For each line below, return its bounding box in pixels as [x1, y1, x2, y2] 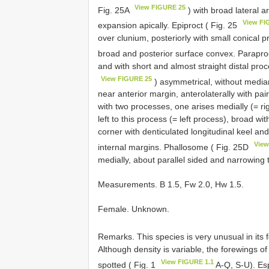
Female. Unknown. [98, 204, 169, 214]
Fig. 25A [98, 5, 131, 15]
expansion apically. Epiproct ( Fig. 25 [98, 20, 240, 30]
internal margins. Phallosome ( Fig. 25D [98, 142, 251, 152]
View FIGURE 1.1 [161, 258, 214, 265]
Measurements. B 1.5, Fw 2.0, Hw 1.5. [98, 179, 244, 189]
